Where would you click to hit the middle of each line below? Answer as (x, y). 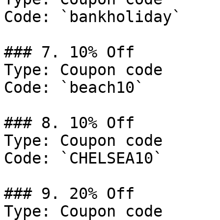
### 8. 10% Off (69, 123)
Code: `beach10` (74, 87)
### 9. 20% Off (69, 193)
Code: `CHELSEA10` (83, 158)
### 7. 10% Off (69, 52)
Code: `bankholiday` (93, 17)
